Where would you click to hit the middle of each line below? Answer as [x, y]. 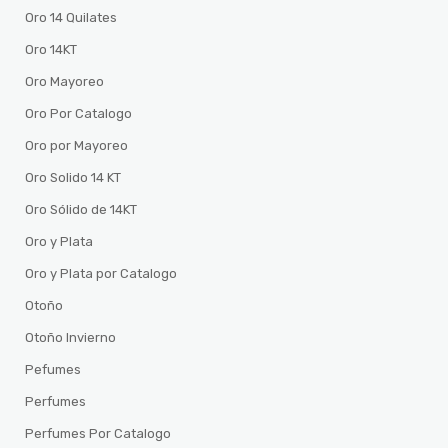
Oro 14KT [51, 50]
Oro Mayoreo [65, 82]
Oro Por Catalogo [79, 114]
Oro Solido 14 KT [73, 178]
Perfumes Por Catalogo [98, 434]
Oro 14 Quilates [71, 18]
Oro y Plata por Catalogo [101, 274]
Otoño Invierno [71, 338]
